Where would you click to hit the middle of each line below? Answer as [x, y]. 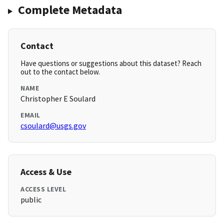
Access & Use [46, 172]
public [31, 200]
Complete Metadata [70, 10]
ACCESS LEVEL [43, 189]
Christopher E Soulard [58, 99]
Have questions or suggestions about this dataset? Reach [111, 63]
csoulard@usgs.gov [53, 126]
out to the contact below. [60, 72]
